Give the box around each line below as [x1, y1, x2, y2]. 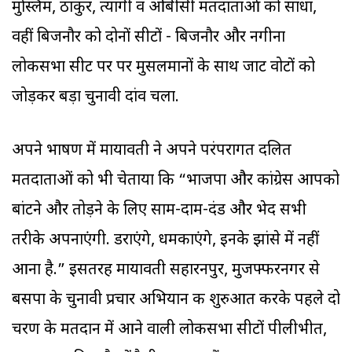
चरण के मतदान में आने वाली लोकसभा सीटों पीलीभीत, [12, 320, 327, 341]
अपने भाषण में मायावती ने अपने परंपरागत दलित [12, 141, 291, 162]
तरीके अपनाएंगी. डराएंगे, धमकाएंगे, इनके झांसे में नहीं [12, 230, 319, 251]
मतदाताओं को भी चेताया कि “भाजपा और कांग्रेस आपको [12, 170, 339, 192]
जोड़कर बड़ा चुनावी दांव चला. [12, 87, 183, 108]
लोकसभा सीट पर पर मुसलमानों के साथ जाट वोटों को [12, 57, 315, 79]
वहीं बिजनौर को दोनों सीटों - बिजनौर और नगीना [12, 27, 285, 49]
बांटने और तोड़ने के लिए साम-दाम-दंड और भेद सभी [12, 200, 306, 222]
